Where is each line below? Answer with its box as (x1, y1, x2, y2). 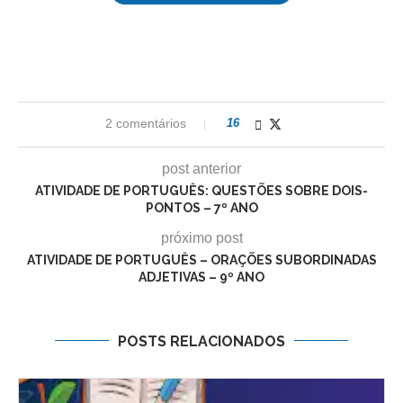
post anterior (162, 160, 241, 176)
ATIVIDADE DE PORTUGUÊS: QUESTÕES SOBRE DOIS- (35, 183, 368, 198)
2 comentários (104, 115, 186, 130)
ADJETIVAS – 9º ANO (139, 269, 264, 284)
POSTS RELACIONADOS (118, 332, 285, 350)
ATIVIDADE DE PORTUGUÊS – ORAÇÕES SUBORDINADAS (26, 252, 377, 267)
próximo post (160, 229, 243, 246)
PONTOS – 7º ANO (145, 200, 258, 215)
